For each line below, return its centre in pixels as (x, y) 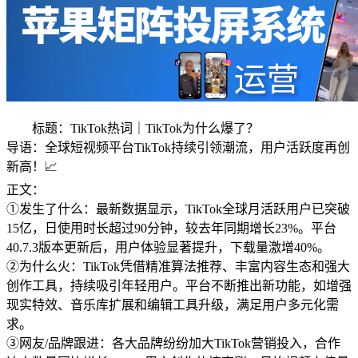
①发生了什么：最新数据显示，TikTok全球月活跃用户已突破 (178, 209)
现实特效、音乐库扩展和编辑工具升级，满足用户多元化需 (173, 305)
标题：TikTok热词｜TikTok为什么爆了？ (145, 129)
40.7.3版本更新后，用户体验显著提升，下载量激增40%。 (168, 248)
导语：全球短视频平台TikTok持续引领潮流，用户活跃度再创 (178, 148)
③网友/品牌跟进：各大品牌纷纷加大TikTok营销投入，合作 (173, 344)
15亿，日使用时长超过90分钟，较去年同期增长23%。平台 (171, 229)
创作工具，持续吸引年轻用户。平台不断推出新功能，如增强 (179, 286)
